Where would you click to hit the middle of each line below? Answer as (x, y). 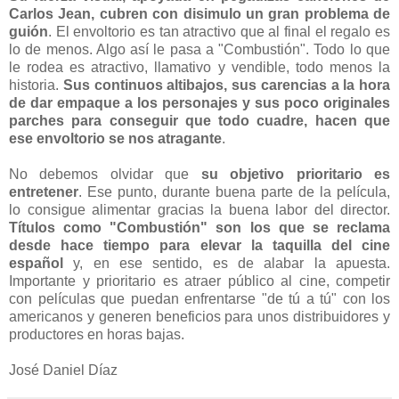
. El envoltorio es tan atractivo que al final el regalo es (219, 31)
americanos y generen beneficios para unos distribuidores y (199, 316)
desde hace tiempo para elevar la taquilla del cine (199, 245)
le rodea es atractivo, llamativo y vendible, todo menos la (199, 67)
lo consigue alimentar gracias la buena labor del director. (199, 209)
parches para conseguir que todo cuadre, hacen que (199, 120)
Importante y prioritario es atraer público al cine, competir (199, 281)
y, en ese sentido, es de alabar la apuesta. (227, 263)
